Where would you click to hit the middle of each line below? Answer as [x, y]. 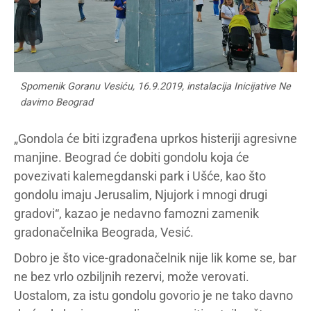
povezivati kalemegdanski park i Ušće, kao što [140, 176]
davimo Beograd [57, 102]
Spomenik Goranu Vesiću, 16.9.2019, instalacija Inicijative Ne [155, 86]
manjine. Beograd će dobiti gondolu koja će [132, 157]
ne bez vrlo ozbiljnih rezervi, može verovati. [132, 277]
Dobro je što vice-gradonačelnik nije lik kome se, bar [155, 258]
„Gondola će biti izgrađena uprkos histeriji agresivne [155, 138]
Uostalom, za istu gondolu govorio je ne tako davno [153, 295]
